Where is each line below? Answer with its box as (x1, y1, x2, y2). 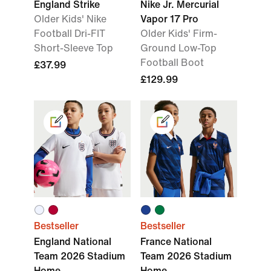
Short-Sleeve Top (34, 43, 113, 53)
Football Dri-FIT (34, 28, 105, 39)
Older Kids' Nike (34, 14, 106, 24)
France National (140, 237, 212, 247)
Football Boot (140, 57, 204, 68)
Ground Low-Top (140, 43, 217, 53)
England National (34, 237, 111, 247)
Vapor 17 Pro (140, 14, 198, 24)
